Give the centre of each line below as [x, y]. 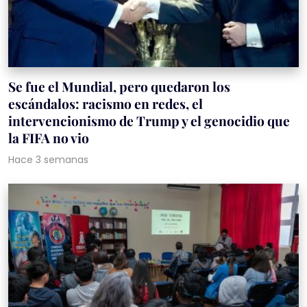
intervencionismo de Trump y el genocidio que [149, 121]
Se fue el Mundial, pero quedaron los [119, 87]
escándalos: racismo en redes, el [106, 104]
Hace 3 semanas [48, 160]
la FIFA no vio [49, 138]
